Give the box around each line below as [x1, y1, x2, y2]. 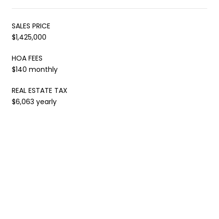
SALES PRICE [12, 21, 50, 31]
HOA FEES [12, 53, 43, 63]
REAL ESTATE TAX [12, 85, 67, 95]
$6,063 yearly [12, 96, 57, 107]
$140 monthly [12, 64, 58, 74]
